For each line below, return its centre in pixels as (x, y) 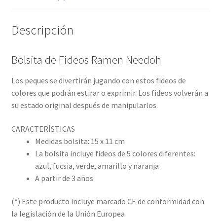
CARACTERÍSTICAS (43, 129)
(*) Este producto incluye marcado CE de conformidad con (108, 202)
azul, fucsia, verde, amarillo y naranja (97, 166)
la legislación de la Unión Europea (68, 214)
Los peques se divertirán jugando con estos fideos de (98, 80)
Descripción (42, 30)
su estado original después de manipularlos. (84, 105)
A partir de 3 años (64, 178)
